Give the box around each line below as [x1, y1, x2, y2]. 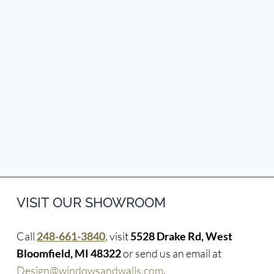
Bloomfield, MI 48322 [17, 246, 121, 260]
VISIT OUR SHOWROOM [17, 194, 166, 210]
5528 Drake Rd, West [130, 229, 232, 243]
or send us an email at [121, 246, 221, 260]
